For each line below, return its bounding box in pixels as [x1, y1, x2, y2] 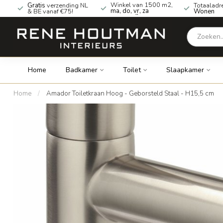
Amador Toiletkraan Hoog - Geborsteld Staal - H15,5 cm [46, 89, 214, 98]
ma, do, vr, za [111, 6, 149, 16]
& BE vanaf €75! [27, 7, 73, 16]
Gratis [27, 1, 47, 10]
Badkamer [65, 65, 98, 75]
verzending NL [47, 1, 88, 10]
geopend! [111, 12, 138, 22]
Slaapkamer [166, 65, 204, 75]
